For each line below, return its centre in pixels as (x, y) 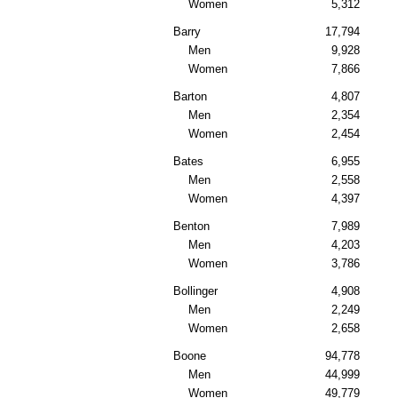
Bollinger (195, 291)
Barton (190, 97)
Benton (191, 227)
